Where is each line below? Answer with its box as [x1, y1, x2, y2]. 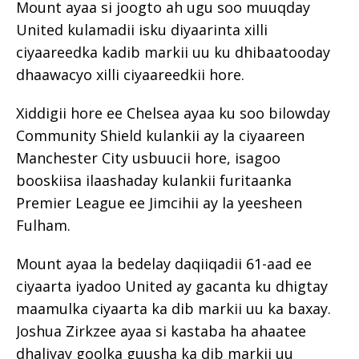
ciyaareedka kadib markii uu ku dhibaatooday [16, 42, 330, 62]
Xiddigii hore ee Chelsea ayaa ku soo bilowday [16, 103, 330, 123]
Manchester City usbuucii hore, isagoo [16, 147, 280, 167]
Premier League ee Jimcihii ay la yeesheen [16, 192, 302, 212]
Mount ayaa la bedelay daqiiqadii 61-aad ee [16, 253, 312, 273]
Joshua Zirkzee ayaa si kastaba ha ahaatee [16, 321, 306, 341]
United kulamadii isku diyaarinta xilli [16, 19, 268, 39]
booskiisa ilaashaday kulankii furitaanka [16, 170, 292, 190]
